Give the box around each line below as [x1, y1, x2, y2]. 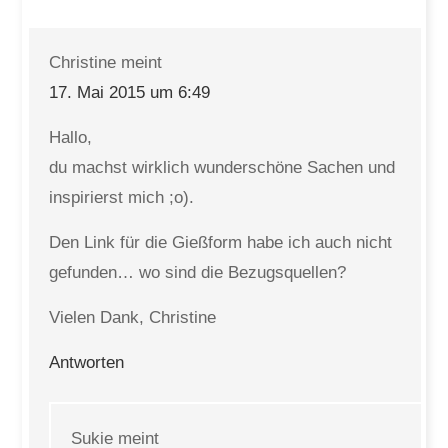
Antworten [49, 353, 125, 372]
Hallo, [49, 128, 93, 147]
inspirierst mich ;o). [49, 188, 195, 207]
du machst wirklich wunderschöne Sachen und [49, 158, 396, 177]
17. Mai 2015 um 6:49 [49, 83, 211, 102]
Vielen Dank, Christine [49, 308, 217, 327]
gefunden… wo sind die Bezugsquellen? [49, 263, 347, 282]
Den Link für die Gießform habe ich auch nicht [49, 233, 393, 252]
